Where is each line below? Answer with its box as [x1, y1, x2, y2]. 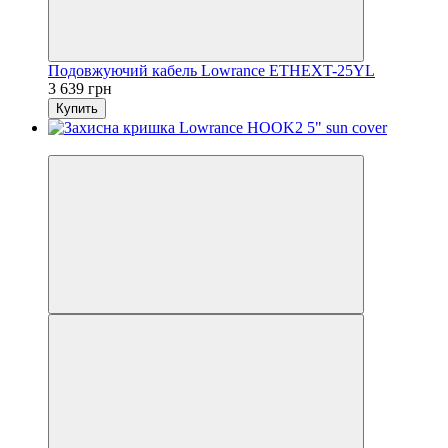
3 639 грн [48, 79, 112, 97]
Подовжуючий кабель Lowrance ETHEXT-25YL [48, 61, 375, 79]
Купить [56, 100, 98, 116]
